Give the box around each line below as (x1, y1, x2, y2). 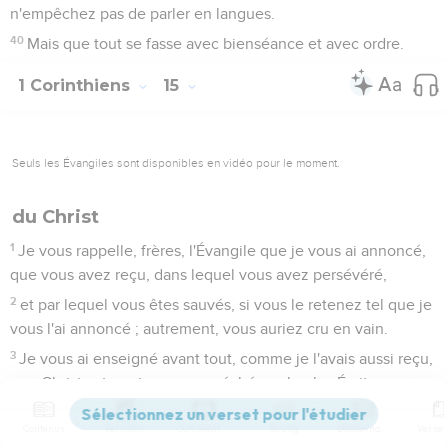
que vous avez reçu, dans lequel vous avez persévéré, (10, 266, 387, 283)
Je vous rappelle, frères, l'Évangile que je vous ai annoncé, (18, 242, 427, 259)
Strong (269, 422, 299, 435)
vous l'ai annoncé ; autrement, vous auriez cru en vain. (10, 320, 388, 337)
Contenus (23, 422, 65, 435)
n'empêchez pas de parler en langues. (10, 5, 275, 22)
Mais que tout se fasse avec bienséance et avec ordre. (27, 35, 405, 52)
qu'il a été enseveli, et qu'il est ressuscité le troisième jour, (20, 404, 427, 421)
